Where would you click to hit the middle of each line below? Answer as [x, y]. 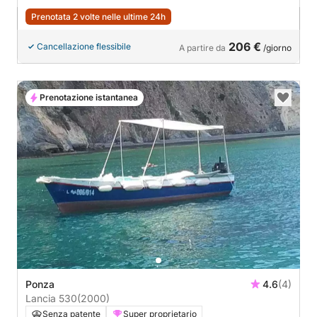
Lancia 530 [51, 298]
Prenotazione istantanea [89, 97]
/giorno [276, 47]
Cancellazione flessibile [84, 46]
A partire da [202, 47]
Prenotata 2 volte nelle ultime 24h [98, 16]
